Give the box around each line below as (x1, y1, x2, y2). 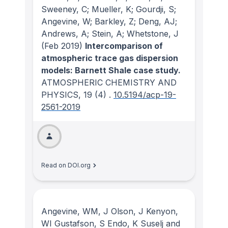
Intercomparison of (85, 40, 163, 51)
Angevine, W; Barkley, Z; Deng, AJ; (41, 16, 177, 26)
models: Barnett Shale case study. (41, 65, 181, 75)
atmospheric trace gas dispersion (41, 52, 178, 63)
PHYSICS (41, 89, 78, 100)
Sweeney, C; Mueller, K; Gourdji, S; (41, 4, 176, 14)
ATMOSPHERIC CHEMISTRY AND (41, 77, 177, 88)
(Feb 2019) (41, 40, 82, 51)
